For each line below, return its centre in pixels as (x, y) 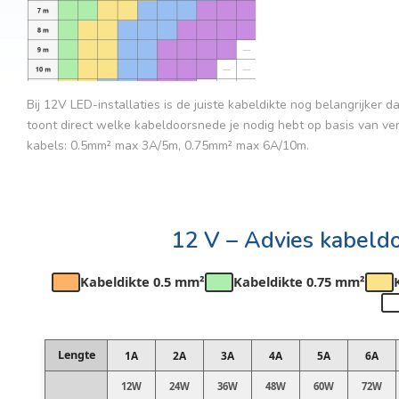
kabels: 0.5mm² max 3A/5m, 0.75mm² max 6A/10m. (168, 146)
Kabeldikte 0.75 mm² (300, 282)
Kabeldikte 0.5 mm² (143, 282)
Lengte (76, 355)
